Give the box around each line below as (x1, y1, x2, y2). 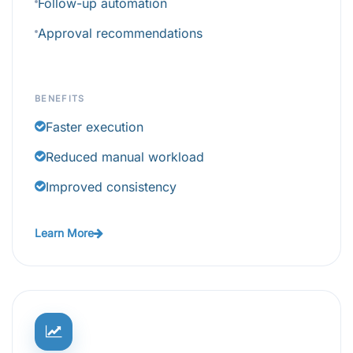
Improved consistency (46, 179, 176, 195)
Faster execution (46, 119, 143, 136)
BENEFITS (35, 93, 85, 105)
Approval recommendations (38, 25, 203, 42)
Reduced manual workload (46, 149, 204, 165)
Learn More (35, 226, 94, 240)
